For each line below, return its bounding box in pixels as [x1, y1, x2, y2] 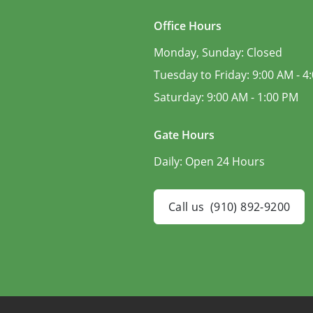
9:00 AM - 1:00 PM [207, 89, 298, 105]
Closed [247, 44, 282, 60]
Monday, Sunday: [154, 44, 247, 60]
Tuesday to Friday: [154, 66, 252, 82]
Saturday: [154, 89, 207, 105]
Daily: [154, 153, 185, 169]
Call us [168, 198, 205, 214]
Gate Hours [154, 126, 214, 143]
